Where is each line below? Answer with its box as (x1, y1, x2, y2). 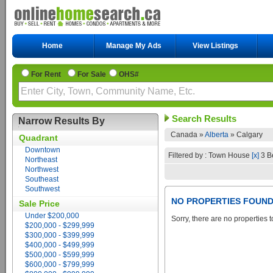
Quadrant (19, 133, 58, 143)
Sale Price (19, 199, 60, 208)
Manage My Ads (106, 41, 161, 50)
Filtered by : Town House (168, 151, 252, 160)
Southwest (25, 185, 60, 193)
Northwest (25, 165, 58, 174)
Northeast (25, 155, 57, 164)
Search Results (169, 113, 236, 124)
